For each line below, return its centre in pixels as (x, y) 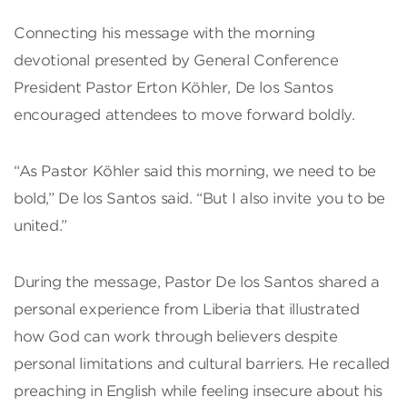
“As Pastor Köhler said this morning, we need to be (195, 172)
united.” (40, 226)
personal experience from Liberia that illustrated (187, 310)
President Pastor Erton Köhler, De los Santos (174, 88)
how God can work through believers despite (176, 337)
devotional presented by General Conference (176, 61)
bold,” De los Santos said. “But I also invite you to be (200, 199)
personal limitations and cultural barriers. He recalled (202, 364)
